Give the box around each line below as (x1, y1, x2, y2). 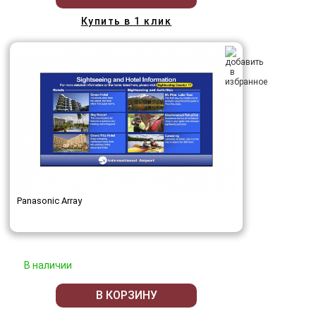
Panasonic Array (17, 195, 82, 206)
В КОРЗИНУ (95, 288, 157, 303)
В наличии (24, 259, 72, 271)
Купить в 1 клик (80, 15, 172, 27)
